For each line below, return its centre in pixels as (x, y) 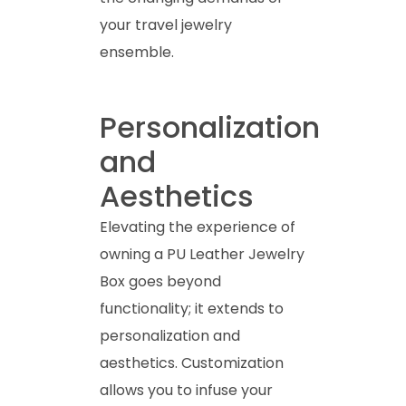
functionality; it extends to (192, 308)
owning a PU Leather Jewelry (202, 254)
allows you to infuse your (186, 390)
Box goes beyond (160, 281)
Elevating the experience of (198, 227)
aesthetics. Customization (192, 362)
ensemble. (137, 52)
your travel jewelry (166, 24)
